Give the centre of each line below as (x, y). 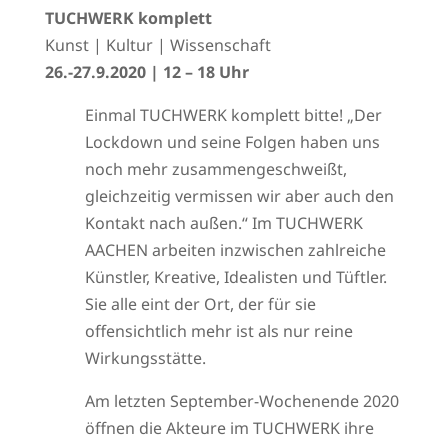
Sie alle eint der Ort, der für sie (200, 304)
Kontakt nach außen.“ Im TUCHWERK (223, 223)
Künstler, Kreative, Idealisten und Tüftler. (235, 277)
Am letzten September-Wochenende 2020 (241, 401)
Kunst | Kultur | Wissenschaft (157, 45)
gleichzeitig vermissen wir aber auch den (239, 196)
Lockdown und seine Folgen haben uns (232, 142)
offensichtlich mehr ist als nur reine (218, 331)
